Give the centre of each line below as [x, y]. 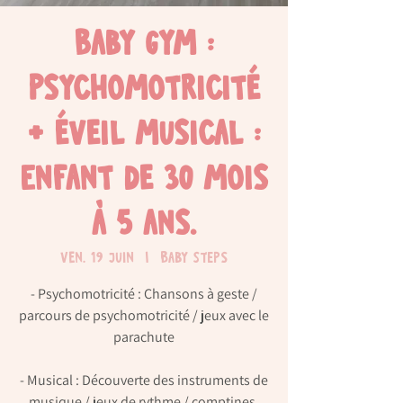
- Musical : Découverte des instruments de [144, 381]
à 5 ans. [144, 227]
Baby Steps [194, 259]
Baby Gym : [144, 47]
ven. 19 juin [97, 259]
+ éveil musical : [144, 137]
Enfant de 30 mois [144, 182]
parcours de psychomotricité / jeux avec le [144, 316]
